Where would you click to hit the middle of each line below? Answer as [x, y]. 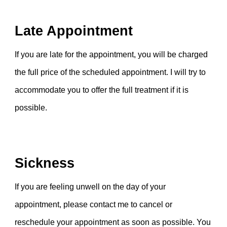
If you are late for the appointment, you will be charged [111, 54]
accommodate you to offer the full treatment [92, 90]
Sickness [45, 163]
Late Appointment [74, 31]
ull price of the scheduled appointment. [99, 72]
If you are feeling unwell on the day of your [90, 187]
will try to [190, 72]
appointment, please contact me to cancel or [94, 204]
